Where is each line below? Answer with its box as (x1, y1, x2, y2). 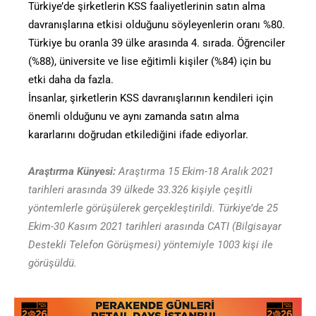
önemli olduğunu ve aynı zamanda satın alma (28, 110, 239, 123)
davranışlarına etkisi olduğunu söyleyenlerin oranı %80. (28, 18, 285, 32)
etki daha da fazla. (28, 73, 114, 87)
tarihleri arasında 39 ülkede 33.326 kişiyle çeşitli (28, 183, 253, 197)
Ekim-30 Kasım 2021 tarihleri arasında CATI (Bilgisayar (28, 220, 281, 233)
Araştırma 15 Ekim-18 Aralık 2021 (116, 165, 274, 178)
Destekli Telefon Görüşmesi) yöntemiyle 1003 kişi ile (28, 238, 273, 252)
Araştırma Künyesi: (28, 165, 116, 178)
